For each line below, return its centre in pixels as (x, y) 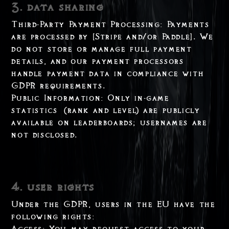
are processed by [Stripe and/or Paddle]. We (112, 37)
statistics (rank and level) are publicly (106, 110)
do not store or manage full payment (102, 49)
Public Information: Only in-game (90, 98)
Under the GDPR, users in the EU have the (113, 204)
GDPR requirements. (59, 86)
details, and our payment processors (98, 61)
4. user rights (53, 187)
